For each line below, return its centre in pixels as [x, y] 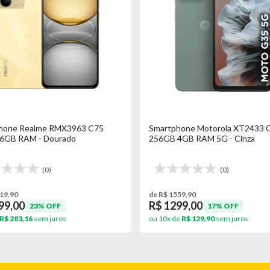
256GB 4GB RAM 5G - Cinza [202, 138]
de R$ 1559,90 [172, 194]
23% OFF [45, 206]
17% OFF [223, 206]
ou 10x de [165, 218]
